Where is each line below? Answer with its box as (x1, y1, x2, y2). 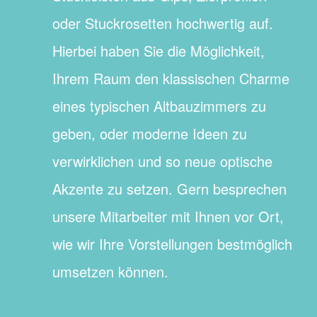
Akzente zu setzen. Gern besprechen (52, 178, 287, 200)
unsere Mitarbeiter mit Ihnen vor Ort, (52, 206, 284, 227)
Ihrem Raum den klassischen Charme (52, 68, 289, 89)
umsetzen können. (52, 261, 168, 282)
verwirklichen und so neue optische (52, 151, 272, 172)
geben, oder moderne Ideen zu (52, 123, 247, 144)
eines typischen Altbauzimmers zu (52, 96, 266, 117)
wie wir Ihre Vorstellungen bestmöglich (52, 234, 292, 255)
